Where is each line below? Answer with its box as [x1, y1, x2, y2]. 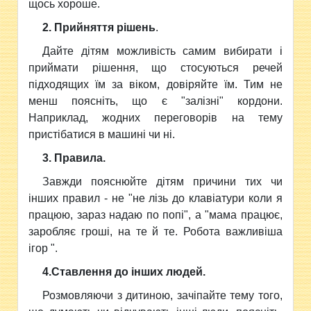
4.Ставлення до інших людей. [42, 266, 206, 278]
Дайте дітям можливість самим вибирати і [42, 45, 283, 57]
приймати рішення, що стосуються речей [28, 62, 283, 74]
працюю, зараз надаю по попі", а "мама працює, [28, 209, 283, 221]
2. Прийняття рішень [42, 22, 156, 33]
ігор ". [28, 242, 58, 254]
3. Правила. [42, 152, 106, 164]
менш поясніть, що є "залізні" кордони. [28, 95, 283, 107]
